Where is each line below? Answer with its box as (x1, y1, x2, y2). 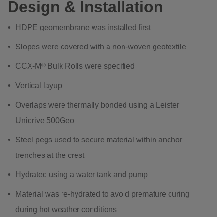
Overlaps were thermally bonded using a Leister (15, 101, 179, 109)
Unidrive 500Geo (15, 116, 74, 124)
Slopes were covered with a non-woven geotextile (15, 43, 186, 51)
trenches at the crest (15, 151, 84, 159)
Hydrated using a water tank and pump (15, 170, 148, 179)
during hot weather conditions (15, 205, 117, 214)
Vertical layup (15, 81, 62, 90)
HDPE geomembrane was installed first (15, 23, 151, 31)
